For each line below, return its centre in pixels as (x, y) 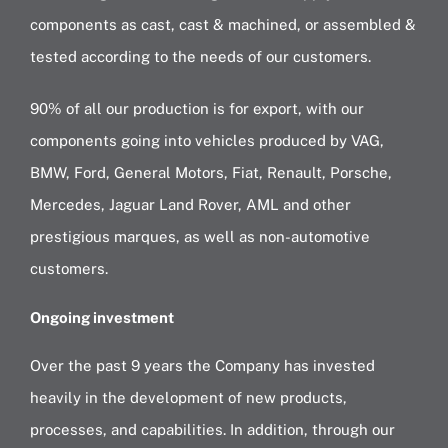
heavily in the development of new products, (188, 398)
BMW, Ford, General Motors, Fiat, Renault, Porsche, (210, 173)
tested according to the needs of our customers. (200, 57)
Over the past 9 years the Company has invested (202, 366)
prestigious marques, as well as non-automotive (199, 237)
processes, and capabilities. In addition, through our (212, 430)
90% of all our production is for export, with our (196, 109)
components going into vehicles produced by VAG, (206, 141)
